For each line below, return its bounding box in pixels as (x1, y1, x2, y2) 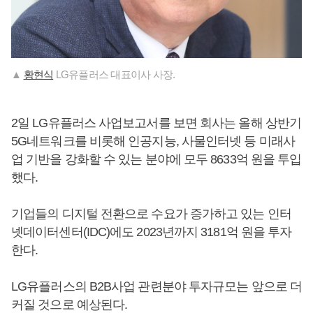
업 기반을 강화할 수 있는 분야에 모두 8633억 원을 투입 (11, 152, 302, 167)
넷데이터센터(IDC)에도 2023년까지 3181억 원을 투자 (11, 225, 292, 240)
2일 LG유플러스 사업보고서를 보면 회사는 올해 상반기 (11, 116, 302, 131)
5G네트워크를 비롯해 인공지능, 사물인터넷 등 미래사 (11, 134, 295, 149)
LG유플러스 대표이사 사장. (53, 68, 175, 81)
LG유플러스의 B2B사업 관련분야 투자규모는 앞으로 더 (11, 279, 302, 294)
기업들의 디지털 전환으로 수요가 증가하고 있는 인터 (11, 207, 291, 221)
